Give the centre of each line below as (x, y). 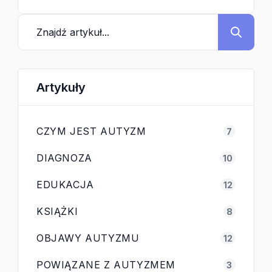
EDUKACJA (65, 185)
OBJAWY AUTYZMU (88, 238)
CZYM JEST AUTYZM (91, 131)
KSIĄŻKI (57, 211)
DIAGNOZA (64, 158)
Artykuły (61, 87)
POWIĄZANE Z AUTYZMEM (106, 265)
